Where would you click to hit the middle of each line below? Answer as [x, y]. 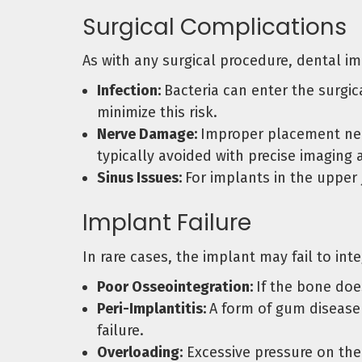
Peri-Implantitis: [153, 308]
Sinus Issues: [141, 178]
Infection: [130, 91]
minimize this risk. [157, 113]
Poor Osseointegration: [177, 286]
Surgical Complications [215, 27]
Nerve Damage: [149, 135]
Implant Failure [167, 223]
